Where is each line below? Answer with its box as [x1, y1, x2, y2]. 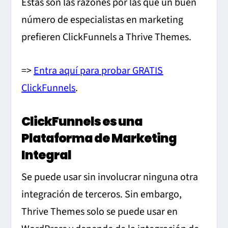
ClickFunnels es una [21, 113, 143, 130]
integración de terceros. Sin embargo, [21, 187, 182, 202]
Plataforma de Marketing [21, 130, 177, 147]
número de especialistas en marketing [21, 13, 184, 27]
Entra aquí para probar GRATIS [34, 64, 163, 78]
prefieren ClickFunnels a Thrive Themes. [21, 30, 192, 45]
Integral [21, 147, 72, 164]
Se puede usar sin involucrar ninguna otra [21, 170, 198, 185]
